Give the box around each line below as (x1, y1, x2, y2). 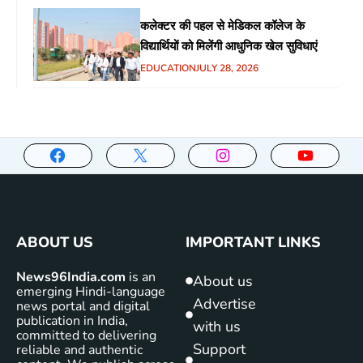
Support (193, 339, 246, 359)
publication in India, (16, 311, 128, 330)
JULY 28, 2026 (195, 61, 258, 75)
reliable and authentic (16, 340, 143, 359)
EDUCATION (139, 61, 196, 75)
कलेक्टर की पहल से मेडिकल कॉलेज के (139, 17, 305, 34)
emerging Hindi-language (16, 282, 165, 301)
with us (193, 316, 241, 336)
